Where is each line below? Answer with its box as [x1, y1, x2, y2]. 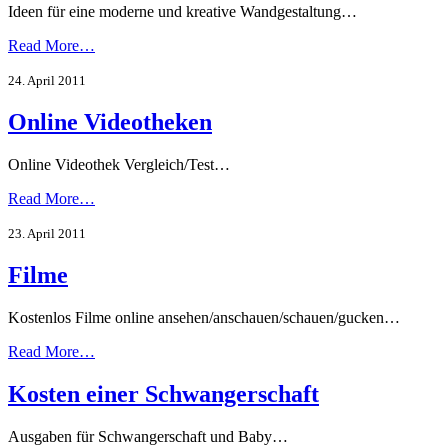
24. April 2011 [8, 73, 86, 89]
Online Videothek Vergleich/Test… [8, 156, 230, 174]
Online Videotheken [8, 109, 212, 136]
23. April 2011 [8, 226, 86, 242]
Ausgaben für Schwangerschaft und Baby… [8, 427, 288, 445]
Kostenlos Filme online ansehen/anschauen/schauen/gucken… [8, 308, 400, 326]
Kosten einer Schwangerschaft [8, 380, 319, 407]
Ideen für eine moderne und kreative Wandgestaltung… [8, 3, 357, 21]
